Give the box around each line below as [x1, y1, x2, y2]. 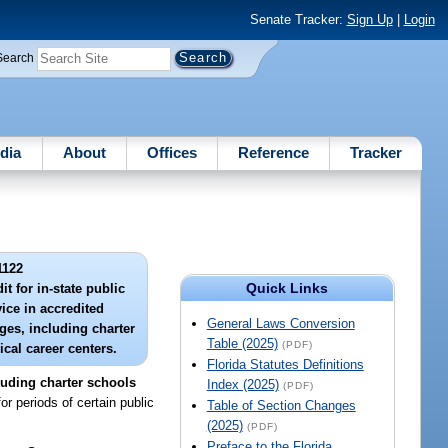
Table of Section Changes [206, 398, 356, 414]
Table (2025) [206, 336, 278, 352]
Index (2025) [206, 377, 279, 393]
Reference [238, 143, 310, 161]
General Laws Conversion [206, 316, 355, 332]
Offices [146, 143, 197, 161]
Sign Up [346, 12, 393, 28]
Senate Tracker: [249, 12, 347, 28]
